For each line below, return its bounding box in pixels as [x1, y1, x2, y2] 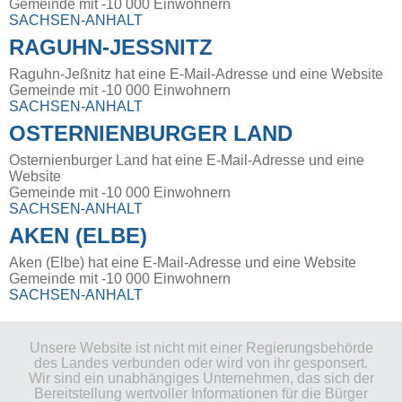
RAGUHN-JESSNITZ [9, 34, 213, 59]
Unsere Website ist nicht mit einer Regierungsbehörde [29, 339, 373, 355]
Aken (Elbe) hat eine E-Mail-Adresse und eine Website [9, 254, 356, 270]
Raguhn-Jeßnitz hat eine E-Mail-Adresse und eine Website [9, 66, 383, 82]
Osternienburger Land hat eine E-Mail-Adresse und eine [9, 152, 364, 168]
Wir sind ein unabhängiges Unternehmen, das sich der [28, 370, 374, 386]
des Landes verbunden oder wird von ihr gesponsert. [34, 354, 368, 371]
